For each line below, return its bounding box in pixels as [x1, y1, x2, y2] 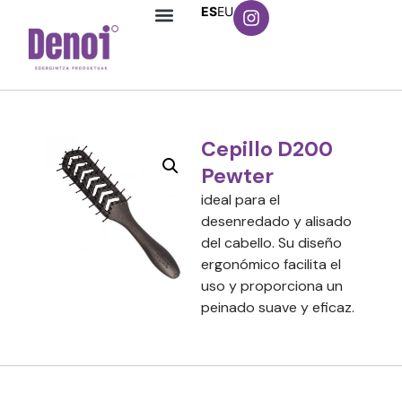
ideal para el [201, 190, 280, 209]
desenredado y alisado [201, 212, 352, 231]
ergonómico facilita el [201, 255, 341, 274]
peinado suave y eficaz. [201, 298, 354, 317]
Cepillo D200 [201, 135, 333, 162]
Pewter [201, 162, 274, 189]
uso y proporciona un [201, 276, 343, 295]
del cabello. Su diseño [201, 233, 342, 252]
